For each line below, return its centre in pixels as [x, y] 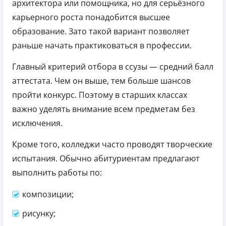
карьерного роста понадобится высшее [91, 17]
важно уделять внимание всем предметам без [104, 109]
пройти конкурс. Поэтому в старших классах [100, 95]
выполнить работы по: [57, 172]
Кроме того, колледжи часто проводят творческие [112, 144]
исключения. [37, 123]
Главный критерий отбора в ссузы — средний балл [113, 66]
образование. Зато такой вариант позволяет [101, 31]
